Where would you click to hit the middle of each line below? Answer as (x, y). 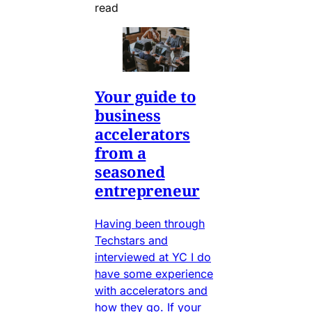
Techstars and (131, 240)
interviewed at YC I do (153, 257)
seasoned (130, 171)
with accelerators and (151, 290)
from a (120, 152)
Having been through (150, 223)
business (128, 115)
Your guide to (146, 96)
